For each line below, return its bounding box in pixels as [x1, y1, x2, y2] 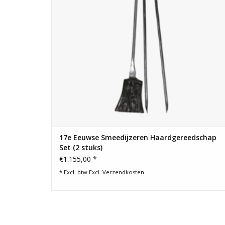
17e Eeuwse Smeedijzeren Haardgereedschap [59, 132, 216, 142]
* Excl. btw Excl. [59, 168, 102, 176]
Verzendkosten [102, 168, 144, 176]
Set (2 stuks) [59, 142, 102, 152]
